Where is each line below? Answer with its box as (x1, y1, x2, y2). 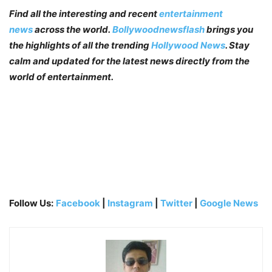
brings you (206, 24, 253, 36)
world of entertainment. (9, 71, 114, 83)
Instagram (107, 197, 153, 209)
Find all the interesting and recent (9, 8, 159, 20)
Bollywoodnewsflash (112, 24, 206, 36)
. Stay (225, 39, 250, 52)
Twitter (160, 197, 194, 209)
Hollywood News (151, 39, 225, 52)
